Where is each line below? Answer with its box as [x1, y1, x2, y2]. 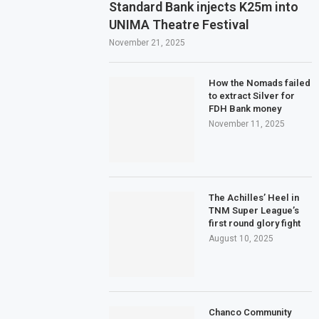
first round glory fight [209, 217, 301, 229]
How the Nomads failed [209, 77, 311, 88]
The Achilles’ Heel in [209, 192, 300, 203]
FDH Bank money [209, 103, 282, 114]
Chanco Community [209, 306, 292, 318]
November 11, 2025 [209, 118, 286, 129]
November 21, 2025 [109, 37, 186, 48]
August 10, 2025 [209, 233, 274, 244]
